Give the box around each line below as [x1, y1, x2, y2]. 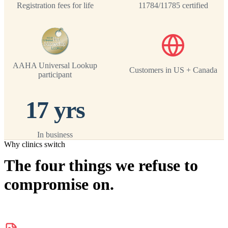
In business [37, 130, 73, 139]
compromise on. [4, 175, 114, 193]
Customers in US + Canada [129, 65, 217, 74]
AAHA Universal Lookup [13, 61, 97, 70]
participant [38, 70, 72, 79]
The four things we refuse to [4, 156, 198, 175]
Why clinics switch [4, 139, 65, 149]
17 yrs [25, 96, 85, 123]
